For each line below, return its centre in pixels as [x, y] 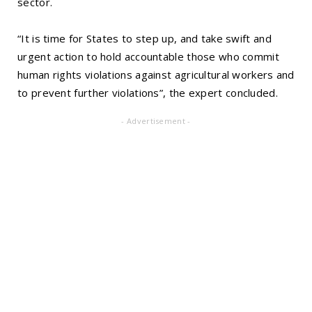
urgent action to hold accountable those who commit [148, 57]
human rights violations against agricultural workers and [156, 75]
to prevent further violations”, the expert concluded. [148, 93]
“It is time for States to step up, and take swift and [145, 39]
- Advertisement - [156, 121]
